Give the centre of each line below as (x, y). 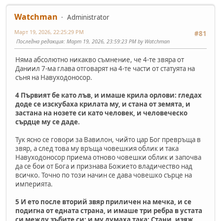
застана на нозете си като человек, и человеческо (101, 113)
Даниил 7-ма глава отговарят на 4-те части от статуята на (105, 69)
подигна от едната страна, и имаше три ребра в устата (109, 211)
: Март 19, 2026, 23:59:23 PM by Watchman (117, 41)
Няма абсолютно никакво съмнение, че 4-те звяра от (100, 60)
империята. (34, 184)
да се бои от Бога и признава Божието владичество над (104, 166)
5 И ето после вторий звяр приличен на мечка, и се (103, 202)
